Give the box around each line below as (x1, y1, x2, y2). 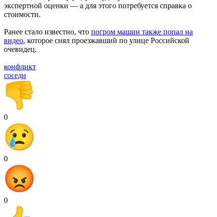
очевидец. (4, 45, 37, 53)
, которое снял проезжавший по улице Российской (23, 36, 189, 45)
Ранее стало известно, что (4, 27, 91, 36)
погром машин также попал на (91, 27, 193, 36)
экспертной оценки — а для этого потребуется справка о (4, 1, 192, 10)
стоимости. (4, 10, 41, 18)
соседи (4, 71, 26, 79)
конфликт (4, 62, 36, 71)
